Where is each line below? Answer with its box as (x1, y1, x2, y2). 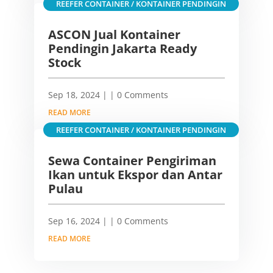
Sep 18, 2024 (48, 89, 100, 101)
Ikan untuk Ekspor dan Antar (48, 166, 222, 183)
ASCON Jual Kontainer (48, 26, 180, 43)
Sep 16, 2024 (48, 215, 100, 227)
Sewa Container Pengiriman (48, 152, 216, 169)
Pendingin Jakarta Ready (48, 40, 197, 57)
